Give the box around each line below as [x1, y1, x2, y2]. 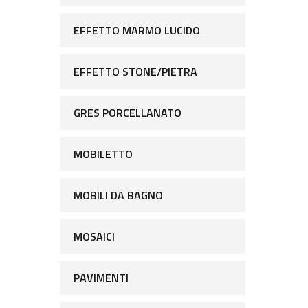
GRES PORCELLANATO [74, 104, 181, 121]
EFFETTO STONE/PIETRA [74, 63, 197, 80]
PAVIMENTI [74, 269, 129, 286]
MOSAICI [74, 228, 115, 245]
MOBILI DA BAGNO [74, 187, 163, 203]
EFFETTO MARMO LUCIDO [74, 22, 200, 38]
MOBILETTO [74, 146, 133, 162]
